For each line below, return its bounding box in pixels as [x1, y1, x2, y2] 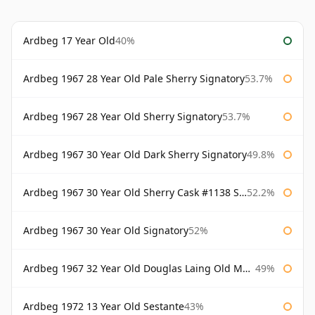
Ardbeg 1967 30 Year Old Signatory [23, 224, 188, 238]
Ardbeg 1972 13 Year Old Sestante [23, 300, 184, 314]
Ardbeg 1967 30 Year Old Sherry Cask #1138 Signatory [23, 186, 239, 200]
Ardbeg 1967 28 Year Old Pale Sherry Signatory [23, 72, 245, 86]
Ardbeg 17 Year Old [23, 34, 115, 48]
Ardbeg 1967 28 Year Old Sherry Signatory [23, 110, 222, 124]
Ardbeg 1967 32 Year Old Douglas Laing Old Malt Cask [23, 262, 243, 276]
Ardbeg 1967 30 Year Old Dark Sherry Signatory [23, 148, 247, 162]
